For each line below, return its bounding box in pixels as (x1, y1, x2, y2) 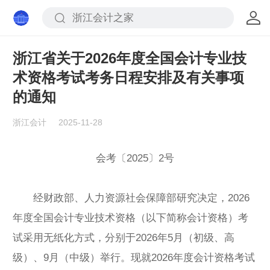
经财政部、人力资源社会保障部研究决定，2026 (13, 192, 250, 204)
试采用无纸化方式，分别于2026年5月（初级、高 (13, 231, 234, 243)
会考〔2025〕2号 (96, 152, 174, 164)
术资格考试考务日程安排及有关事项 (13, 69, 244, 86)
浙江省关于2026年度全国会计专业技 (13, 50, 246, 67)
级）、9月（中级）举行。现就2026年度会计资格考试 (13, 251, 255, 263)
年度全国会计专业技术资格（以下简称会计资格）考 (13, 212, 248, 224)
